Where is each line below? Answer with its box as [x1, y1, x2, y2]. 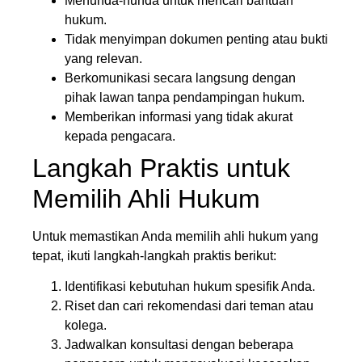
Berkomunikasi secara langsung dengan [65, 70, 296, 85]
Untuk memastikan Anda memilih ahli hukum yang [32, 229, 318, 243]
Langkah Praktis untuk [32, 153, 290, 183]
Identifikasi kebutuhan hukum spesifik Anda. [65, 280, 315, 294]
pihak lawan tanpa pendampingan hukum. [65, 90, 305, 104]
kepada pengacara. [65, 128, 175, 143]
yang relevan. [65, 51, 142, 65]
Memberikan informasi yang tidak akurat [65, 109, 293, 124]
